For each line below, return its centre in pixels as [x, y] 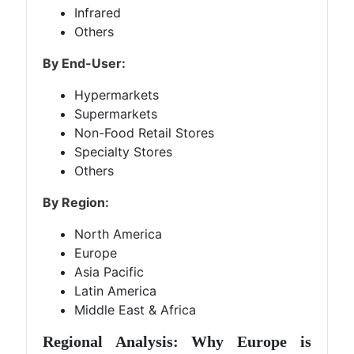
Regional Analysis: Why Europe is [177, 341]
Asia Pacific [109, 272]
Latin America [116, 291]
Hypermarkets [117, 95]
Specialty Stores [124, 152]
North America [119, 234]
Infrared [98, 13]
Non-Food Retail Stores [145, 133]
